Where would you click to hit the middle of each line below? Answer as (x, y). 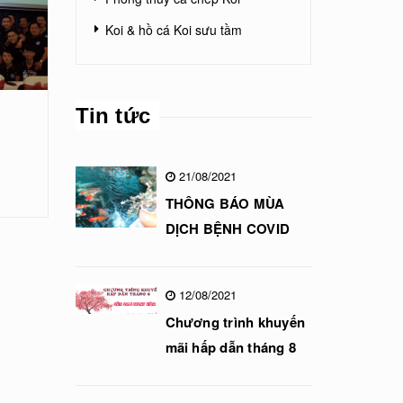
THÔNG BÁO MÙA (225, 203)
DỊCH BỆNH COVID (228, 228)
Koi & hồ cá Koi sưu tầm (173, 30)
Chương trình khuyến (235, 322)
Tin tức (113, 116)
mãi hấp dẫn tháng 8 (231, 347)
